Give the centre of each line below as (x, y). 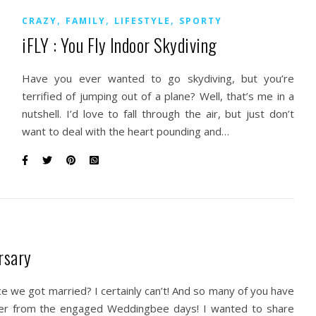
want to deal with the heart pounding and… (126, 131)
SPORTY (201, 21)
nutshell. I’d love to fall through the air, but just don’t (158, 114)
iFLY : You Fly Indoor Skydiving (120, 45)
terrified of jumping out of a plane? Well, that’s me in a (158, 96)
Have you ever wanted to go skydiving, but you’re (158, 78)
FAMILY (86, 21)
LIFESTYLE (142, 21)
